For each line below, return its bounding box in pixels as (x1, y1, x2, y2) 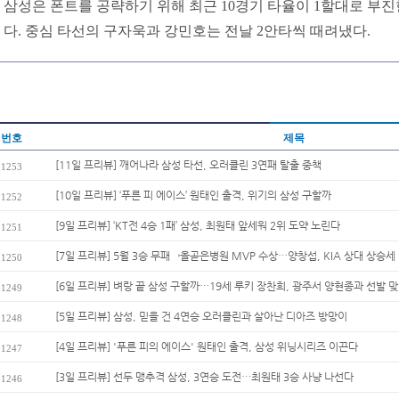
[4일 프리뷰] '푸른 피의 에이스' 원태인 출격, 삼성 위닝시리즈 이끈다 (55, 340, 358, 353)
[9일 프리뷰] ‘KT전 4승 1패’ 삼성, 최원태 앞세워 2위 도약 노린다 (55, 219, 340, 232)
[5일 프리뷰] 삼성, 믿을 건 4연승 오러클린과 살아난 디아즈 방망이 (55, 310, 347, 322)
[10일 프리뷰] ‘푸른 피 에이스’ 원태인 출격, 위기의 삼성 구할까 (55, 189, 331, 201)
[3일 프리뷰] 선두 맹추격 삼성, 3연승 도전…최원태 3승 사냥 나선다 (55, 370, 354, 383)
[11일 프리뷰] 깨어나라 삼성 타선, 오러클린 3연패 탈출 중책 (55, 159, 322, 171)
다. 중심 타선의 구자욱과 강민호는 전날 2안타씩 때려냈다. (4, 23, 370, 38)
